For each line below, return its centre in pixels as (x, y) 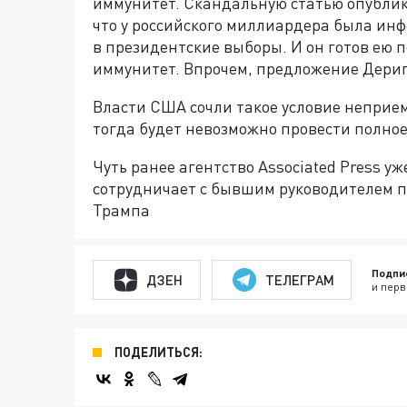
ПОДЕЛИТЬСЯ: (159, 352)
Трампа (121, 210)
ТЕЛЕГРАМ (299, 279)
